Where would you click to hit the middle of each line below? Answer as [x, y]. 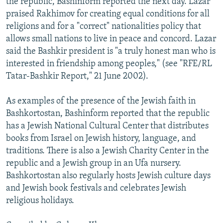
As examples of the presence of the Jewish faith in [101, 101]
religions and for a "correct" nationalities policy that [104, 26]
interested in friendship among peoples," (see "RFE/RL [109, 64]
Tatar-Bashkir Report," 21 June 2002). [77, 76]
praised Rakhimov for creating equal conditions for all [108, 14]
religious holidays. [40, 201]
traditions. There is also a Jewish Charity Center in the [108, 151]
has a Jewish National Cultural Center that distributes [107, 126]
